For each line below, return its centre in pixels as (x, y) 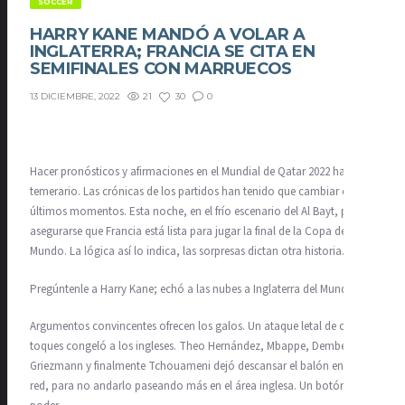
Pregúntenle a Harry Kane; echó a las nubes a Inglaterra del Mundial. (196, 289)
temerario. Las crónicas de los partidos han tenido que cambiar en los (200, 192)
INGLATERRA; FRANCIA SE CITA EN (173, 51)
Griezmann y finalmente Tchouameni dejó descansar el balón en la (193, 367)
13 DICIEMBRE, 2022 (75, 97)
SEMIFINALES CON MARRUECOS (161, 68)
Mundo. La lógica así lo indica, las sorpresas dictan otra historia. (187, 252)
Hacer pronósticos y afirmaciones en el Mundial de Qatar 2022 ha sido (199, 172)
